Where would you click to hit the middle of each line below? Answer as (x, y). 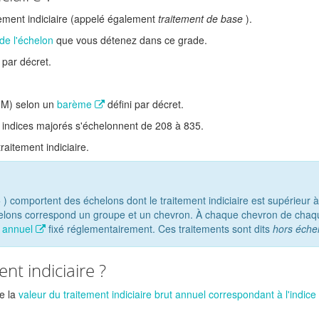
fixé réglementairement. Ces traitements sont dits (159, 229)
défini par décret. (146, 104)
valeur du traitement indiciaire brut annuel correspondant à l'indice (167, 294)
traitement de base (200, 19)
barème (76, 104)
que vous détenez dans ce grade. (132, 40)
